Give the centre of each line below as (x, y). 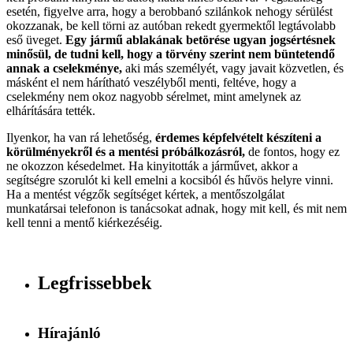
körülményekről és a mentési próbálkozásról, (126, 152)
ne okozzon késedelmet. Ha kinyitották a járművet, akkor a (152, 166)
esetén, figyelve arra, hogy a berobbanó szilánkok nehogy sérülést (169, 11)
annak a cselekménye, (64, 68)
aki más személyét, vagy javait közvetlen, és (233, 68)
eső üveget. (34, 40)
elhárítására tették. (51, 111)
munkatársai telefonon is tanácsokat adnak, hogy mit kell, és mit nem (176, 208)
